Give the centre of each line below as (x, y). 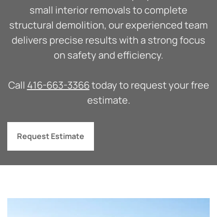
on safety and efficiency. (108, 55)
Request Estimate (51, 136)
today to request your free (149, 85)
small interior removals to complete (108, 10)
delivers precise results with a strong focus (108, 40)
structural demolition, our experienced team (108, 25)
